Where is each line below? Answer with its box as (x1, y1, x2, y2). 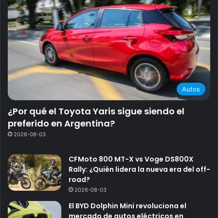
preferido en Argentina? (8, 117, 115, 129)
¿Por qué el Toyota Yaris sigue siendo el (8, 105, 184, 117)
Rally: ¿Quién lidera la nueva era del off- (69, 164, 210, 174)
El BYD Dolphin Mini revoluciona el (69, 200, 186, 211)
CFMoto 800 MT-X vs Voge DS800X (69, 154, 194, 164)
